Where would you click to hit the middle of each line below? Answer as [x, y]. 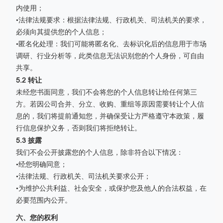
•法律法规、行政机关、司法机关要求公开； [83, 176]
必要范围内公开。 [44, 200]
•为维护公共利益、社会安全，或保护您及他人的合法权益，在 [111, 188]
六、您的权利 [37, 218]
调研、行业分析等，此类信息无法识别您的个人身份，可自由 [110, 56]
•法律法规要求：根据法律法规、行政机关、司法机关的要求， [111, 20]
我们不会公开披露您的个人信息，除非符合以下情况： [100, 153]
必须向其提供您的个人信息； [61, 32]
